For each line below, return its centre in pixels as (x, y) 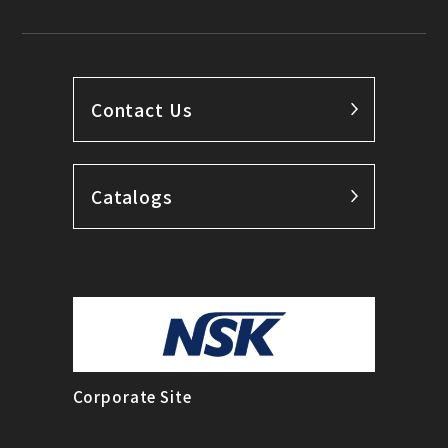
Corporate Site (132, 396)
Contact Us (141, 109)
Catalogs (131, 196)
